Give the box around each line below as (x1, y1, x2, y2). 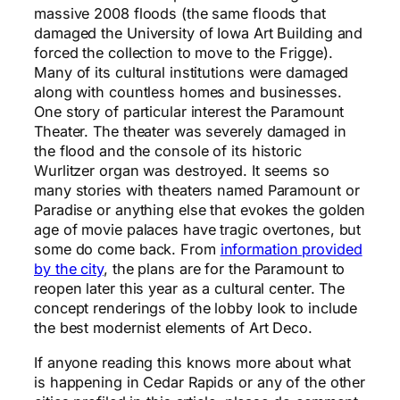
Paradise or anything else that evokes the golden (34, 201, 366, 220)
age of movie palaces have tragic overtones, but (34, 221, 362, 239)
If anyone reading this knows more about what (34, 353, 351, 371)
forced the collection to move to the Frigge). (34, 44, 333, 62)
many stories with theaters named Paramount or (34, 181, 360, 200)
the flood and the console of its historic (34, 142, 302, 161)
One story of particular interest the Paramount (34, 103, 345, 121)
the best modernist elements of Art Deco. (34, 319, 312, 337)
